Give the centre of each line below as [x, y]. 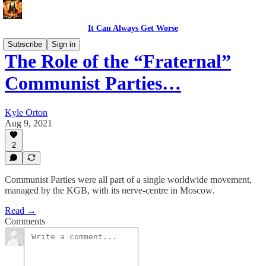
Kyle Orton [26, 112]
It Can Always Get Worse [133, 28]
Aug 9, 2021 [28, 123]
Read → [20, 210]
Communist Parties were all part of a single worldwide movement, [128, 180]
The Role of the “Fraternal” [118, 61]
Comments [25, 221]
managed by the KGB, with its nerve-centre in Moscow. [110, 190]
